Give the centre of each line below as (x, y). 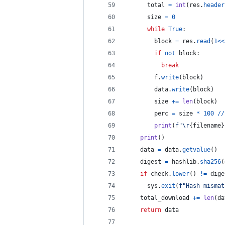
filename (207, 126)
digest (151, 162)
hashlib (184, 162)
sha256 (210, 162)
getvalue (196, 150)
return (151, 210)
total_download (165, 198)
